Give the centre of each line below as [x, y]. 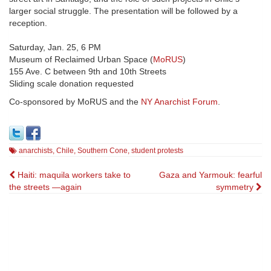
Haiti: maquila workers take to [73, 175]
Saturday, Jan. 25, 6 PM [55, 47]
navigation [51, 198]
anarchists [36, 151]
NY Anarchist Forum [179, 102]
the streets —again [45, 187]
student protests [157, 151]
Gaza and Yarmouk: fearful [211, 175]
